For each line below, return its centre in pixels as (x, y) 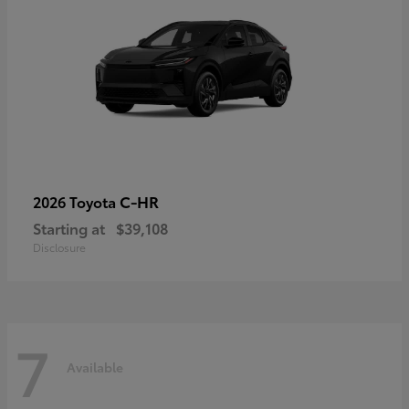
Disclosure (59, 246)
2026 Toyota (76, 201)
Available (95, 367)
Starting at (69, 227)
